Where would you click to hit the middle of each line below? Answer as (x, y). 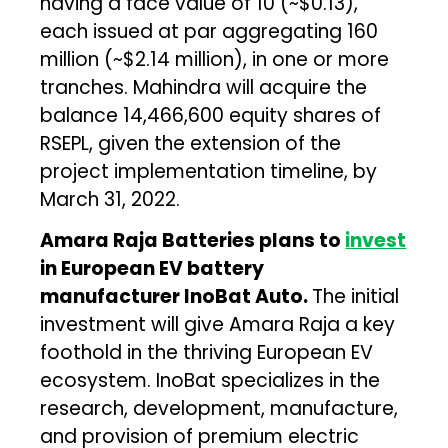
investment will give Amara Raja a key (218, 324)
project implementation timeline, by (209, 171)
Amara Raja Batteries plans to (193, 240)
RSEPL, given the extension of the (191, 143)
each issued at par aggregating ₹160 (209, 31)
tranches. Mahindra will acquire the (204, 87)
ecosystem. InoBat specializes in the (210, 380)
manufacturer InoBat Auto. (176, 296)
